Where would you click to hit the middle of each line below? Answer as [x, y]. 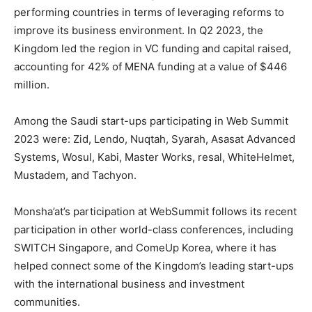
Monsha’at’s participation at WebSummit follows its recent [155, 211]
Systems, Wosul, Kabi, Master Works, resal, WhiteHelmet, [154, 157]
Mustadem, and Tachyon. [75, 175]
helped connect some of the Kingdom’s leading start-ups [154, 266]
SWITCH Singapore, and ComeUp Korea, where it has [145, 248]
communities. [47, 302]
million [30, 85]
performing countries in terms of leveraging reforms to [149, 12]
